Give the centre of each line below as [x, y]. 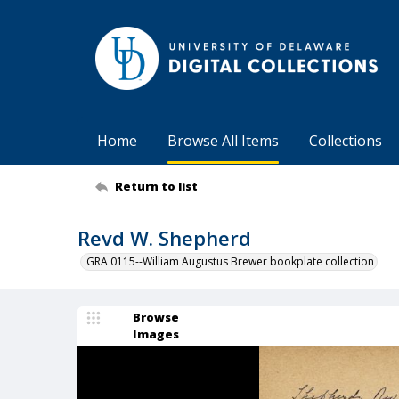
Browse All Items [223, 141]
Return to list [156, 186]
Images [156, 334]
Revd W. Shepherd [164, 238]
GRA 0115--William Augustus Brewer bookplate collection [230, 261]
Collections [346, 141]
